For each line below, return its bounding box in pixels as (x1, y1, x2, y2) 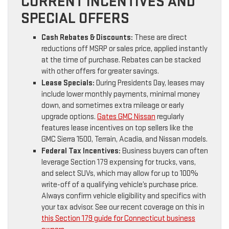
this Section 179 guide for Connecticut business (41, 214, 195, 224)
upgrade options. (41, 112, 97, 122)
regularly (155, 112, 184, 122)
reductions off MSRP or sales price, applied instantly (41, 44, 208, 54)
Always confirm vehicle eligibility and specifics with (41, 191, 206, 201)
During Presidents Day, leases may (95, 78, 204, 88)
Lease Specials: (41, 78, 95, 88)
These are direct (133, 33, 187, 43)
